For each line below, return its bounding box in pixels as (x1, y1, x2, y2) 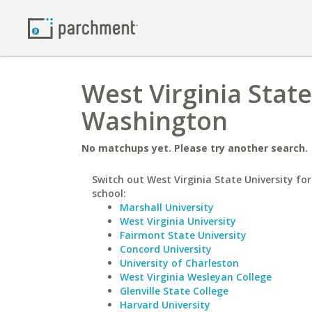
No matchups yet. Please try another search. (81, 141, 308, 155)
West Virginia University (120, 214, 236, 228)
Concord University (120, 242, 212, 256)
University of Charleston (120, 256, 239, 270)
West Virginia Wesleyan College (120, 270, 272, 283)
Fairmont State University (120, 228, 247, 242)
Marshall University (120, 201, 214, 214)
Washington (81, 104, 228, 138)
